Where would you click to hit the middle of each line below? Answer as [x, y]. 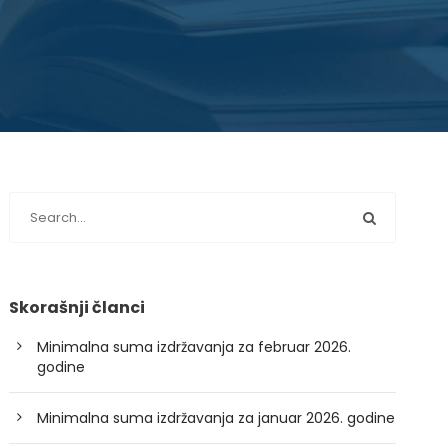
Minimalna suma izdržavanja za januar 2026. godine [216, 418]
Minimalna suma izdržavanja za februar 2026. [194, 347]
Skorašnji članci [77, 307]
